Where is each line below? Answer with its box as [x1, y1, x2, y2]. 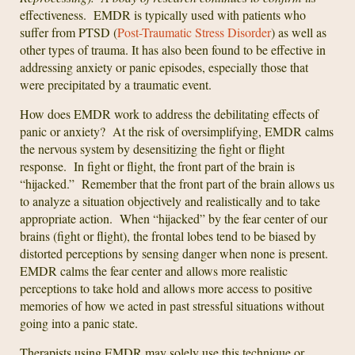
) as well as [271, 23, 326, 40]
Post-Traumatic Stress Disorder [117, 23, 271, 40]
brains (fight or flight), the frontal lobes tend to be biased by [20, 227, 316, 244]
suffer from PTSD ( [20, 23, 117, 40]
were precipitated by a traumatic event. [20, 75, 212, 93]
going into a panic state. [20, 314, 138, 331]
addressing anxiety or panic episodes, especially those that [20, 58, 308, 75]
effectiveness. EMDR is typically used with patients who [20, 6, 306, 23]
